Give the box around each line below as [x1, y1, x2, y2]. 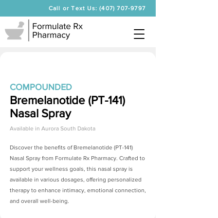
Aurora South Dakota [41, 125, 95, 132]
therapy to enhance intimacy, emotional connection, [10, 187, 146, 194]
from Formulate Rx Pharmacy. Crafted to [40, 155, 145, 162]
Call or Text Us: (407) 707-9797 [48, 5, 145, 12]
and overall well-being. [10, 198, 69, 204]
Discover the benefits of [10, 144, 73, 151]
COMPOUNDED [10, 82, 72, 92]
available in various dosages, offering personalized [10, 176, 142, 183]
